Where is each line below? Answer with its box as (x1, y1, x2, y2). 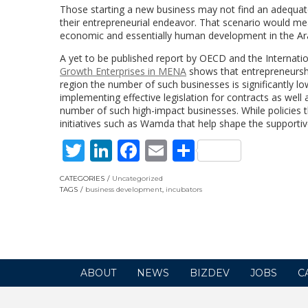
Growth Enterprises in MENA (60, 64, 186, 78)
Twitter (85, 135, 158, 165)
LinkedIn (112, 135, 201, 165)
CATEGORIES (60, 173, 104, 183)
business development (85, 184, 162, 194)
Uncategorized (112, 173, 163, 183)
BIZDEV (190, 266, 230, 279)
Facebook (140, 135, 236, 165)
